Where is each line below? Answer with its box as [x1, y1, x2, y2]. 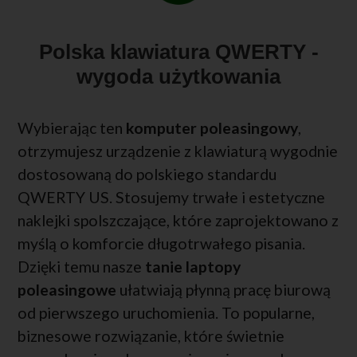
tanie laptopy [145, 257, 241, 277]
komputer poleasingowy [126, 119, 298, 138]
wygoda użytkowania [76, 65, 280, 89]
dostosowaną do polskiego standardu [18, 165, 277, 184]
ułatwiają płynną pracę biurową [116, 280, 331, 300]
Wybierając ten [18, 119, 126, 138]
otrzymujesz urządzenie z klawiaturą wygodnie [18, 142, 338, 161]
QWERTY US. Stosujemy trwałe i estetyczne [18, 188, 325, 207]
